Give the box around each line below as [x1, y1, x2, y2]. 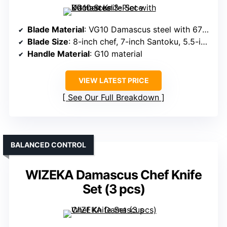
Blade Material [27, 24, 84, 35]
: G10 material [90, 49, 142, 59]
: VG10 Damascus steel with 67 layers [84, 24, 202, 35]
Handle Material [27, 49, 90, 59]
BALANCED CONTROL [11, 140, 86, 149]
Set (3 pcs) [82, 181, 145, 197]
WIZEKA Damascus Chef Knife [25, 167, 202, 183]
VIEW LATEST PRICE [78, 76, 149, 85]
